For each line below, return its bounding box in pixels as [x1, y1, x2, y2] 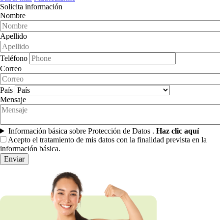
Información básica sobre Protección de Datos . [8, 126, 156, 135]
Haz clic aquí [156, 126, 201, 135]
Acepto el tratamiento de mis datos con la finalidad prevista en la [8, 135, 207, 144]
